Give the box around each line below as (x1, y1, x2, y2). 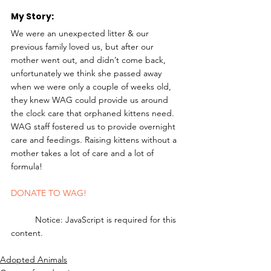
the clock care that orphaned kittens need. (11, 108, 177, 119)
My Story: (11, 10, 56, 23)
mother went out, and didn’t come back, (11, 54, 168, 66)
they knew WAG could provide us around (11, 94, 171, 106)
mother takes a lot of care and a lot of (11, 148, 156, 159)
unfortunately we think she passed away (11, 68, 164, 79)
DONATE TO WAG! (11, 188, 87, 199)
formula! (11, 161, 45, 172)
